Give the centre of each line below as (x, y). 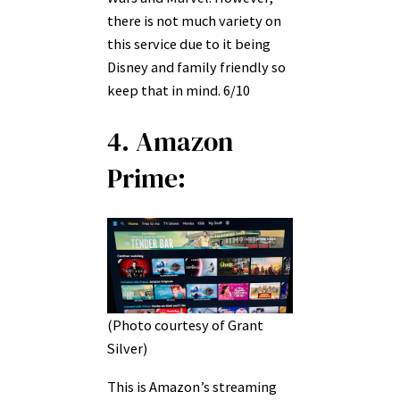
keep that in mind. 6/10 (179, 90)
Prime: (146, 178)
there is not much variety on (194, 20)
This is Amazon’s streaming (192, 386)
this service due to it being (189, 43)
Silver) (127, 349)
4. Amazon (170, 141)
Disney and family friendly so (196, 67)
